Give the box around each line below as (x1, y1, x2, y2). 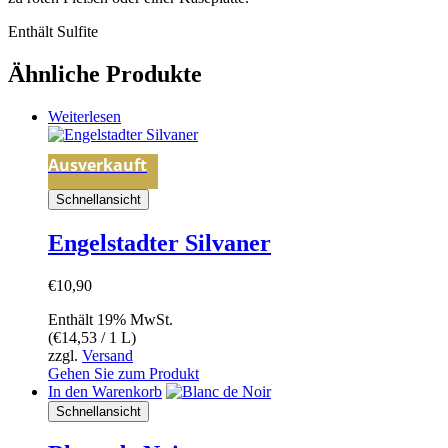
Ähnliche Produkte (8, 60, 202, 87)
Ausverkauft (48, 153, 147, 176)
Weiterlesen (48, 107, 121, 125)
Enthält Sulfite (8, 22, 98, 40)
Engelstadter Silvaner (48, 229, 271, 256)
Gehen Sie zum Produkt (48, 364, 199, 382)
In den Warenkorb (48, 382, 162, 400)
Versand (82, 346, 133, 364)
